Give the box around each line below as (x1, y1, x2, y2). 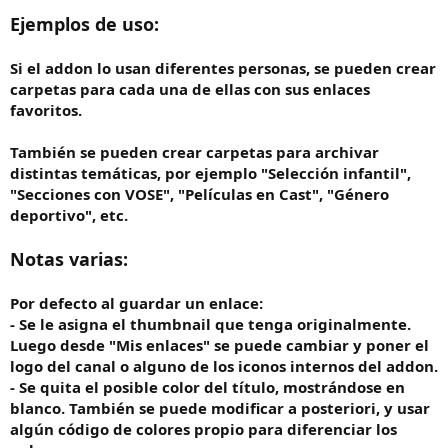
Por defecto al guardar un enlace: (10, 293, 263, 314)
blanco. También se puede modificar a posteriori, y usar (10, 398, 430, 419)
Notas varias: (10, 247, 128, 272)
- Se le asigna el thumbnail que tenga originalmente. (10, 314, 411, 335)
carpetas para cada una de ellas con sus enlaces (10, 79, 370, 100)
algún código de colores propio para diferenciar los (10, 419, 397, 440)
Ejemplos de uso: (10, 12, 159, 37)
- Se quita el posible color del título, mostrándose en (10, 377, 405, 398)
